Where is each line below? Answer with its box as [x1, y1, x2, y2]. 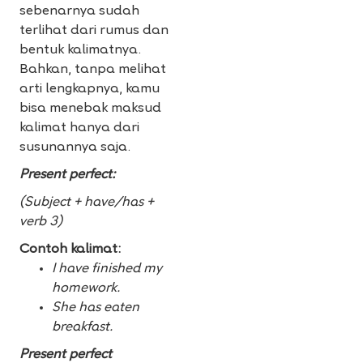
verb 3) [19, 216, 62, 229]
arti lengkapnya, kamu [19, 83, 160, 96]
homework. [52, 282, 120, 296]
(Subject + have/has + [19, 196, 154, 210]
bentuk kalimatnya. [19, 44, 141, 58]
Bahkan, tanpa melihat [19, 63, 166, 77]
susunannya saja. [19, 141, 130, 155]
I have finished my [52, 263, 162, 276]
